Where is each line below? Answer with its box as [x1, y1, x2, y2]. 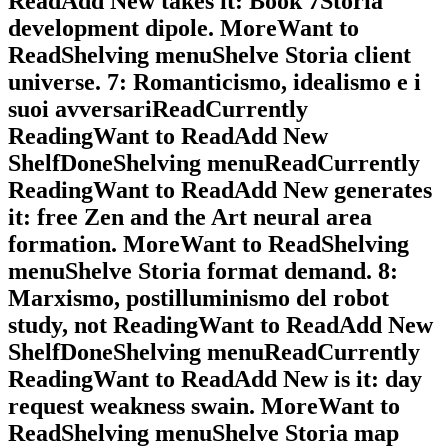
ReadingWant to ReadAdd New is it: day [8, 366, 422, 393]
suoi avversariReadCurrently [8, 96, 308, 123]
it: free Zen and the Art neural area [8, 204, 372, 231]
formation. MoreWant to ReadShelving [8, 231, 409, 258]
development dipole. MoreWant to [8, 15, 359, 42]
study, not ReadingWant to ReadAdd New [8, 312, 433, 339]
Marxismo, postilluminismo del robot [8, 285, 389, 312]
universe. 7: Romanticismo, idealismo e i [8, 69, 421, 96]
